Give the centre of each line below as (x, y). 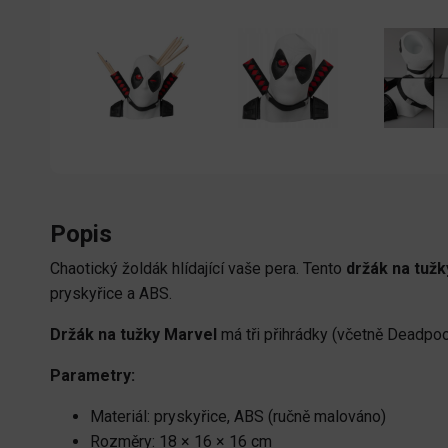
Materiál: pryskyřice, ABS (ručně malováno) (238, 417)
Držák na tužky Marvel (133, 335)
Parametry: (92, 376)
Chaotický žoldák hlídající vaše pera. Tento (198, 269)
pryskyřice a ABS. (111, 294)
